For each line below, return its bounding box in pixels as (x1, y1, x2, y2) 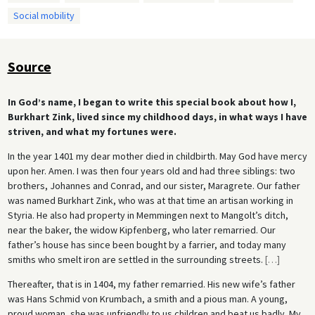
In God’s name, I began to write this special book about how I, (7, 96, 296, 109)
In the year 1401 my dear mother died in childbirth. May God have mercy (7, 150, 307, 163)
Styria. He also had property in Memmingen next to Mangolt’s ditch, (7, 209, 288, 222)
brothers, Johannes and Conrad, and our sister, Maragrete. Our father (7, 179, 300, 193)
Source (7, 58, 51, 76)
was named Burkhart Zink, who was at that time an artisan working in (7, 194, 293, 207)
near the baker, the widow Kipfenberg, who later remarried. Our (7, 224, 276, 237)
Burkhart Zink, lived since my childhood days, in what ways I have (7, 110, 307, 124)
